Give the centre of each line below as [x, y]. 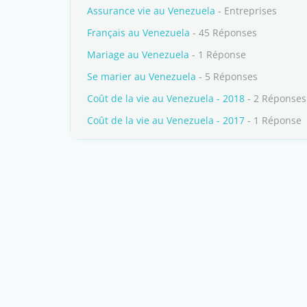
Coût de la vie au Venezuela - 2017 [166, 120]
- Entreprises [246, 11]
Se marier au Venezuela [142, 76]
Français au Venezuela [138, 33]
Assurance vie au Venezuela [151, 11]
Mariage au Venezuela [138, 54]
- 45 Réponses [223, 33]
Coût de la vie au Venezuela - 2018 [166, 98]
